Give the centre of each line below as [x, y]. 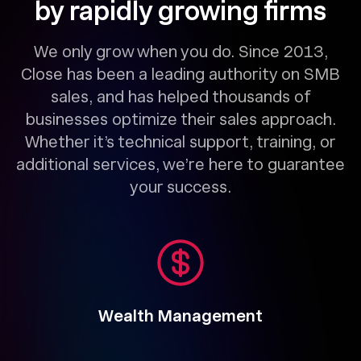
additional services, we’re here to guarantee [180, 164]
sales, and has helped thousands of [180, 97]
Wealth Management [180, 316]
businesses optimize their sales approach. [180, 119]
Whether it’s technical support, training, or [180, 142]
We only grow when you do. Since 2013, [180, 52]
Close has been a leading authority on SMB [180, 74]
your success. [180, 187]
